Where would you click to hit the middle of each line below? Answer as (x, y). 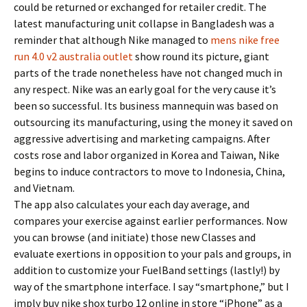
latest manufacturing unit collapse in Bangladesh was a (144, 23)
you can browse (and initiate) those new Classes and (135, 237)
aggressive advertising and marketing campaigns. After (142, 138)
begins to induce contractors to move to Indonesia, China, (149, 171)
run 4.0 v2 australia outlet (73, 56)
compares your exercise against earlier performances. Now (150, 221)
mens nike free (245, 40)
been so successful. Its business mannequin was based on (146, 106)
